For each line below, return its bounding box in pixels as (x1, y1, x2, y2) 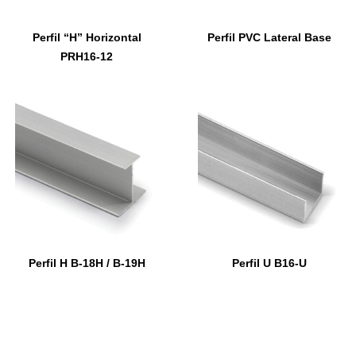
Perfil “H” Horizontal (32, 31, 141, 44)
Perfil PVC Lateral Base (207, 31, 331, 44)
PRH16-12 (60, 50, 114, 64)
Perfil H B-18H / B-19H (28, 257, 145, 270)
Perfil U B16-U (231, 257, 307, 270)
